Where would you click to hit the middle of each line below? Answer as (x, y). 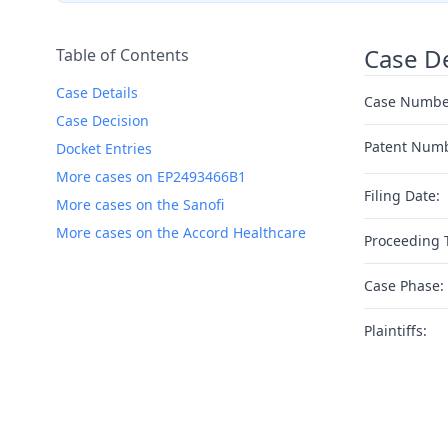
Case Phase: (404, 285)
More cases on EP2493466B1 (151, 176)
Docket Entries (104, 148)
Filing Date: (402, 195)
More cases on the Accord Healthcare (181, 232)
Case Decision (102, 120)
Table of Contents (122, 55)
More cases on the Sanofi (140, 204)
